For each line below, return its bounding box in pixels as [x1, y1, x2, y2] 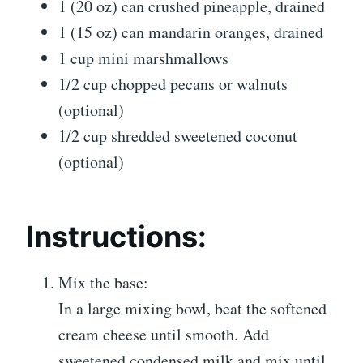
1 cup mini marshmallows [58, 46, 228, 69]
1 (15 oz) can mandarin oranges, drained [58, 20, 323, 43]
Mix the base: [58, 271, 148, 293]
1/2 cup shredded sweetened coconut [58, 124, 297, 147]
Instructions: [26, 218, 207, 254]
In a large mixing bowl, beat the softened [58, 297, 327, 319]
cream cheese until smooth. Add [58, 322, 269, 345]
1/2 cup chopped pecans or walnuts [58, 72, 288, 95]
